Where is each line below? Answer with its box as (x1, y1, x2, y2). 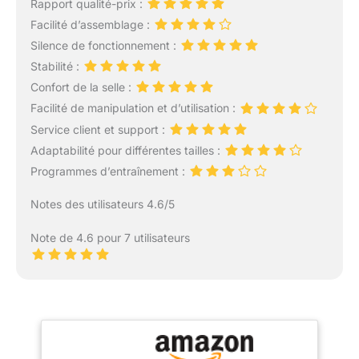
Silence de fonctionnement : (30, 38, 179, 52)
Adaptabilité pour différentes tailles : (30, 143, 224, 157)
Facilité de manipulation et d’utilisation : (30, 101, 239, 115)
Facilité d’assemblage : (30, 17, 153, 31)
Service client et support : (30, 122, 168, 136)
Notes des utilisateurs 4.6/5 (30, 197, 175, 212)
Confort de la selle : (30, 80, 135, 95)
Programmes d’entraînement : (30, 163, 188, 178)
